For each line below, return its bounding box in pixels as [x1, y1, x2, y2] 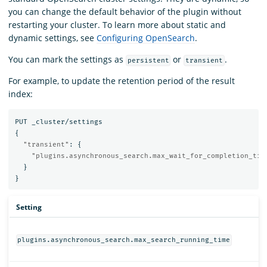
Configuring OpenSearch [97, 32, 195, 44]
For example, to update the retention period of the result [8, 75, 235, 87]
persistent [127, 57, 169, 65]
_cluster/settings [31, 117, 103, 126]
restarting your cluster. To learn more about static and [8, 19, 226, 31]
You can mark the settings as [8, 54, 126, 66]
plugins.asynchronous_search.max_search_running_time [17, 236, 231, 244]
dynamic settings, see [8, 32, 97, 44]
